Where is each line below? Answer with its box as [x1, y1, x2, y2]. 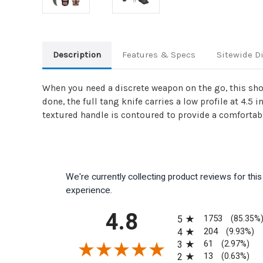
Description [52, 49, 101, 60]
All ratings [177, 204, 218, 215]
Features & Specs [122, 49, 195, 60]
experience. [66, 184, 112, 195]
